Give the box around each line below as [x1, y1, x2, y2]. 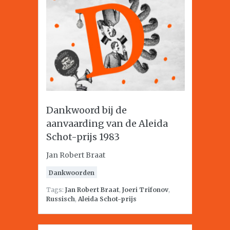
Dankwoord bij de [46, 104, 127, 116]
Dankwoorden [49, 169, 94, 177]
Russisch [46, 195, 75, 203]
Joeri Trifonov [122, 186, 168, 194]
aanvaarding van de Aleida [46, 118, 168, 129]
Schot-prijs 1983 [46, 131, 120, 143]
